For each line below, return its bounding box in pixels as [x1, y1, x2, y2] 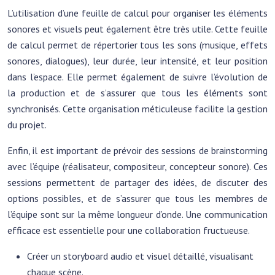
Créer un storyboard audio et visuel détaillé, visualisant [27, 250, 254, 262]
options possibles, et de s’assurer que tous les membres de [7, 192, 268, 204]
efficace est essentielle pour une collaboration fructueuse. [7, 224, 250, 236]
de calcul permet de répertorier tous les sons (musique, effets [7, 39, 268, 51]
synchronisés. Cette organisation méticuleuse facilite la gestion [7, 103, 268, 115]
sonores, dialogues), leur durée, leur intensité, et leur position [7, 55, 268, 67]
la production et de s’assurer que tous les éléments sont [7, 87, 268, 99]
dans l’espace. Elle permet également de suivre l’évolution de [7, 71, 268, 83]
